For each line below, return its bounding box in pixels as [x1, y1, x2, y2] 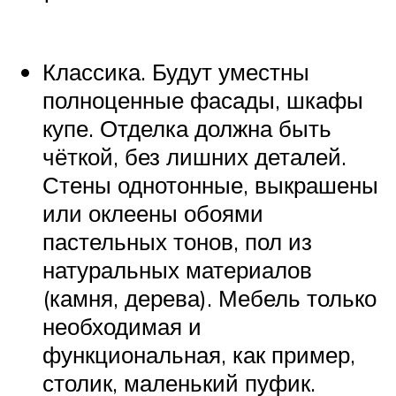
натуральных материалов [42, 255, 312, 285]
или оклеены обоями [42, 199, 263, 228]
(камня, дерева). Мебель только [42, 284, 377, 313]
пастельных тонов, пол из [42, 227, 312, 256]
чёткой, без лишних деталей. [42, 142, 346, 171]
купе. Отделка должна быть [42, 114, 331, 143]
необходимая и [42, 312, 202, 341]
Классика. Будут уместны [42, 57, 309, 87]
